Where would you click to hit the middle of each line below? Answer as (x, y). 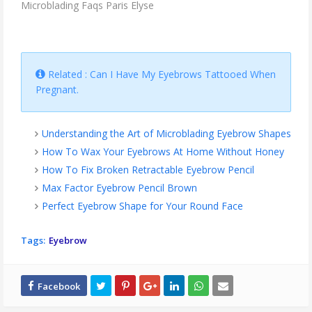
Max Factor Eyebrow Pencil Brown (119, 188)
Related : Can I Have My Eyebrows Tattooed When (161, 75)
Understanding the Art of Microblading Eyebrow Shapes (166, 134)
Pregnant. (57, 90)
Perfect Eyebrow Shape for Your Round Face (142, 206)
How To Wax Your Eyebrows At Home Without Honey (163, 152)
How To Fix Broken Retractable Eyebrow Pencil (148, 170)
